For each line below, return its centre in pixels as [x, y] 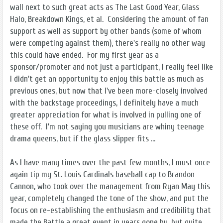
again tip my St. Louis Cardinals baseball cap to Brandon [102, 174]
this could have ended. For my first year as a [84, 55]
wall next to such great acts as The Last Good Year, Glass [105, 7]
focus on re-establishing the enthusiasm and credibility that [111, 210]
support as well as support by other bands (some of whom [106, 31]
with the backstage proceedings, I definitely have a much [104, 103]
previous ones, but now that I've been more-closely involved [109, 91]
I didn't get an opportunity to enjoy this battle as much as [107, 79]
